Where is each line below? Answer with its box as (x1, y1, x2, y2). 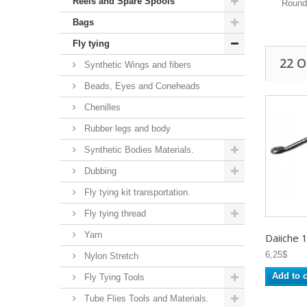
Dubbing (82, 165, 116, 176)
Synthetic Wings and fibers (82, 59, 191, 70)
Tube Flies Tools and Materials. (82, 293, 209, 304)
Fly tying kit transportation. (82, 186, 191, 197)
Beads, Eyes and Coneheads (82, 80, 200, 91)
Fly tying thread (82, 208, 146, 219)
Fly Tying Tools (82, 271, 145, 282)
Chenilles (82, 101, 121, 112)
